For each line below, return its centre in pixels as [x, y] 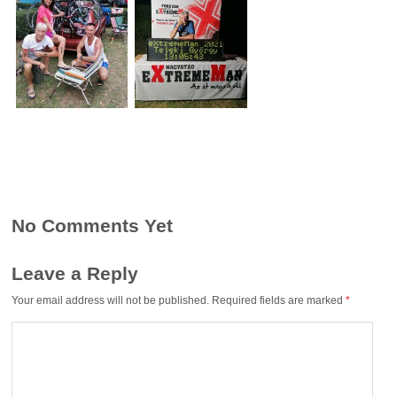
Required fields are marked [279, 300]
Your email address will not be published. [111, 300]
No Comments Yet [93, 225]
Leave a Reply [75, 274]
